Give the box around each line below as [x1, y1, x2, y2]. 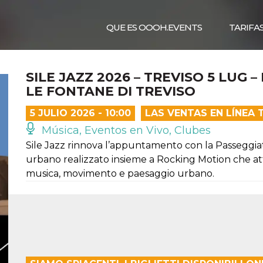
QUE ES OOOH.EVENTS [106, 22, 202, 33]
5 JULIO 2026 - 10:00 [30, 107, 131, 119]
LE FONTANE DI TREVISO [26, 83, 195, 99]
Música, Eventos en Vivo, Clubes [39, 124, 211, 137]
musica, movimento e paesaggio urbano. [26, 168, 214, 179]
